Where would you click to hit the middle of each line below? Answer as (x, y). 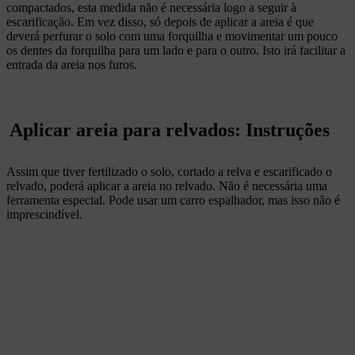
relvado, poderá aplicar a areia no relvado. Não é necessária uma (167, 186)
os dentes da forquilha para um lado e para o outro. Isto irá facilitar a (176, 51)
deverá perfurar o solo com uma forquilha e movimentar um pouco (172, 36)
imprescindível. (46, 215)
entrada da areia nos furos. (72, 65)
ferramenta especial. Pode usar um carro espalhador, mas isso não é (173, 200)
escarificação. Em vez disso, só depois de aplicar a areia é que (160, 22)
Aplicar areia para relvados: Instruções (170, 130)
